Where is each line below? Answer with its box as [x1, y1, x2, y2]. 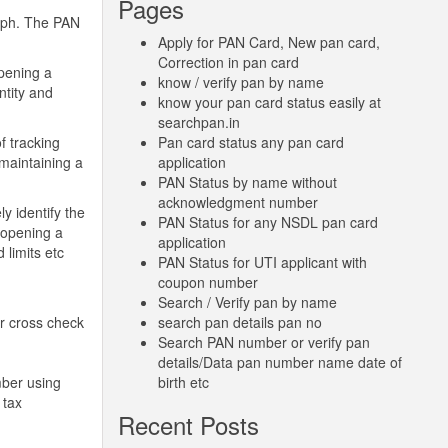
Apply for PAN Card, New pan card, [157, 32, 380, 52]
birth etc [157, 372, 209, 392]
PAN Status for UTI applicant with [157, 252, 367, 272]
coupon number [157, 272, 258, 292]
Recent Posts [117, 407, 259, 442]
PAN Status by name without [157, 172, 337, 192]
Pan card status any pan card [157, 132, 344, 152]
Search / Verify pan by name [157, 292, 337, 312]
